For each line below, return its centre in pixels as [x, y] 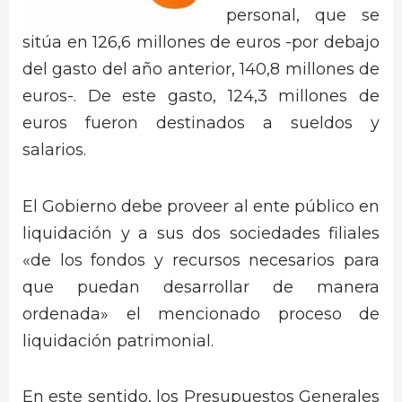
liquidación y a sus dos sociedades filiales [201, 233]
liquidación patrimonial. [118, 341]
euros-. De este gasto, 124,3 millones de [201, 96]
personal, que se [303, 16]
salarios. [54, 150]
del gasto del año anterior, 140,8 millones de [201, 70]
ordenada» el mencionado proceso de [201, 314]
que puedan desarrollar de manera [201, 287]
